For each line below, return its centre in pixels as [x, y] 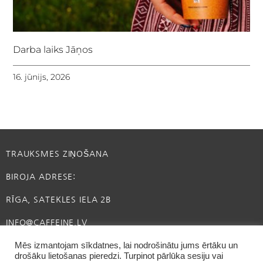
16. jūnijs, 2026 [42, 77]
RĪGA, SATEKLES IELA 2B [59, 200]
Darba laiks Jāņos [53, 49]
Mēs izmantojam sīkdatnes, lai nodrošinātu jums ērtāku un [126, 245]
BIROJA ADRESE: [41, 177]
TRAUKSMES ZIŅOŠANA [57, 154]
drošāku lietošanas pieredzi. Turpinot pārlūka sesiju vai [119, 256]
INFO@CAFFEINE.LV [47, 223]
